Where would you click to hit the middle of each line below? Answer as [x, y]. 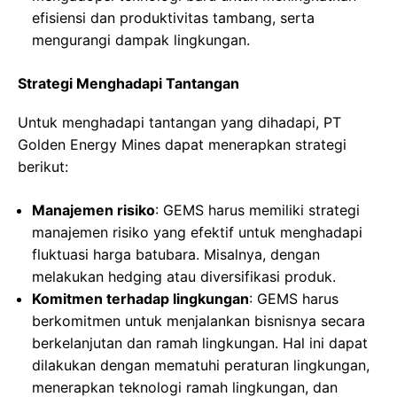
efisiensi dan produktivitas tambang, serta [173, 18]
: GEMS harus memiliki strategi [257, 210]
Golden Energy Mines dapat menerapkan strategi [182, 145]
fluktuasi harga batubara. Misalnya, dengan [176, 255]
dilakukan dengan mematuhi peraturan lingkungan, [201, 366]
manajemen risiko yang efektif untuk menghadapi [197, 233]
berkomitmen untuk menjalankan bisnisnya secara [198, 321]
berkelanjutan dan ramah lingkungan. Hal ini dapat [200, 343]
